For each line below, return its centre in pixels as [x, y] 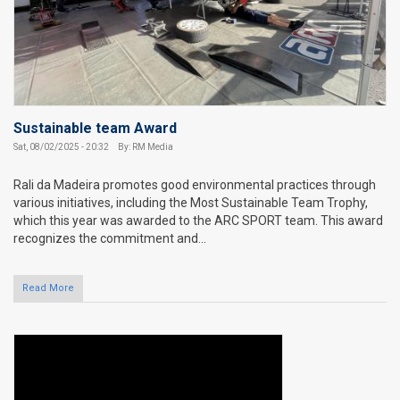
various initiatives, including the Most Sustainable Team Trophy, [191, 203]
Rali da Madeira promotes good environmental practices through [195, 185]
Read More [48, 288]
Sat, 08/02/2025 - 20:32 [61, 147]
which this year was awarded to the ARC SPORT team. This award [198, 221]
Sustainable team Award [95, 129]
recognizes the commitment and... [110, 239]
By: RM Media [145, 147]
